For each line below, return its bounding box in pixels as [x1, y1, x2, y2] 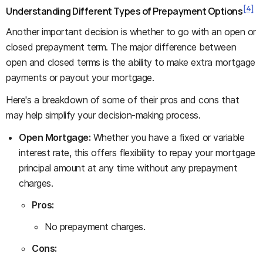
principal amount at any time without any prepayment [19, 162, 238, 174]
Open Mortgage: [19, 131, 91, 144]
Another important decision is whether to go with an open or [6, 26, 256, 38]
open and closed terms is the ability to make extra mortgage [6, 56, 255, 69]
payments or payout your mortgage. [6, 72, 154, 84]
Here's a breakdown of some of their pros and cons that [6, 94, 240, 106]
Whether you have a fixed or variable [90, 131, 245, 144]
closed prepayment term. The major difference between [6, 41, 237, 53]
